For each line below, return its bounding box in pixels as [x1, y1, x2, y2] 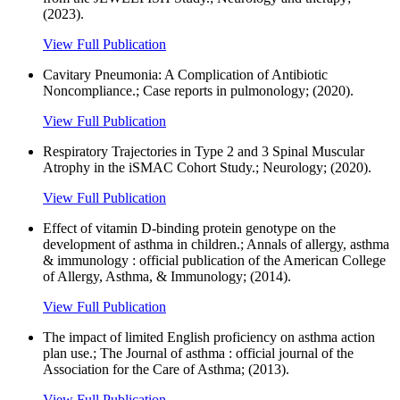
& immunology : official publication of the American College [43, 253, 386, 269]
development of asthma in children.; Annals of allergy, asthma [43, 237, 389, 253]
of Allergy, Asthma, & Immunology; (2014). [43, 269, 291, 285]
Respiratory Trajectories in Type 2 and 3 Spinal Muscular [43, 144, 364, 160]
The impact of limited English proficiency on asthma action [43, 329, 375, 346]
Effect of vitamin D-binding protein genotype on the [43, 221, 336, 237]
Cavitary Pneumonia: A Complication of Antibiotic [43, 67, 328, 83]
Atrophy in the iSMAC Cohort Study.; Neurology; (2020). [43, 160, 371, 176]
